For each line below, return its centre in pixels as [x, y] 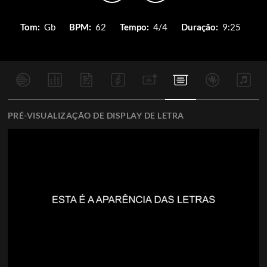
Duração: [200, 27]
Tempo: [134, 27]
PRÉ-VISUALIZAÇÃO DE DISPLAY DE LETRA [96, 115]
